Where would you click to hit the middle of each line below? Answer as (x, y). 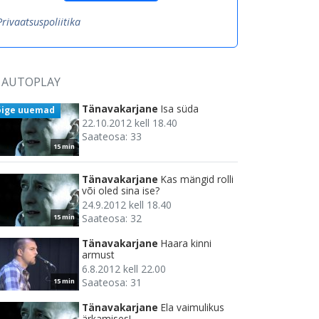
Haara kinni (186, 244)
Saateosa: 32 (112, 219)
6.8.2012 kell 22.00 (124, 269)
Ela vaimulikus (193, 308)
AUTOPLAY (31, 82)
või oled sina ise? (121, 191)
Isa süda (180, 109)
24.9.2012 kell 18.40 (127, 205)
